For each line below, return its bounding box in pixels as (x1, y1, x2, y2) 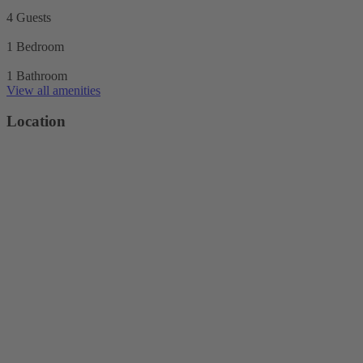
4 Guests (6, 10, 51, 24)
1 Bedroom (6, 39, 64, 53)
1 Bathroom (6, 68, 67, 83)
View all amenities (6, 83, 100, 97)
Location (6, 113, 66, 130)
